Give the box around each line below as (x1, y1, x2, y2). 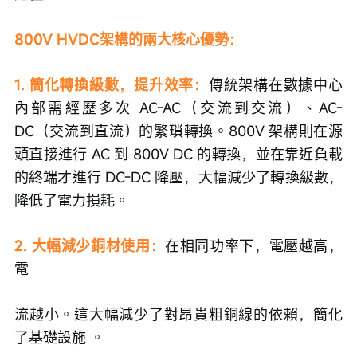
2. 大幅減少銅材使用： (14, 236, 166, 255)
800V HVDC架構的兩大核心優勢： (14, 29, 243, 49)
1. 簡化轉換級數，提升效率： (14, 75, 209, 94)
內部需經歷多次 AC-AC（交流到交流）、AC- (14, 98, 343, 117)
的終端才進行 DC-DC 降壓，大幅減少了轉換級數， (14, 167, 343, 186)
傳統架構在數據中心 (208, 75, 343, 94)
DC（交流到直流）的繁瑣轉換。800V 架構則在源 (14, 121, 343, 140)
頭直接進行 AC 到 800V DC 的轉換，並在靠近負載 (14, 144, 343, 163)
